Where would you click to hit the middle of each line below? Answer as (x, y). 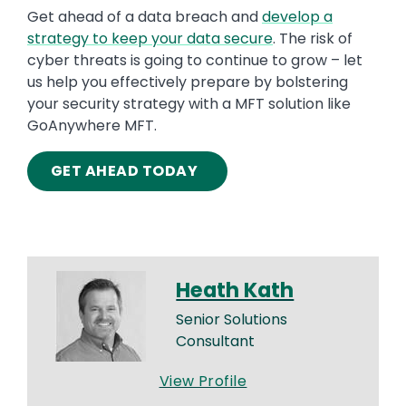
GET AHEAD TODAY (128, 171)
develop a (297, 17)
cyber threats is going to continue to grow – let (195, 61)
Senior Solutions (232, 320)
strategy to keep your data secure (150, 39)
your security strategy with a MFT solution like (189, 104)
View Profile (203, 382)
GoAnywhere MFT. (92, 126)
